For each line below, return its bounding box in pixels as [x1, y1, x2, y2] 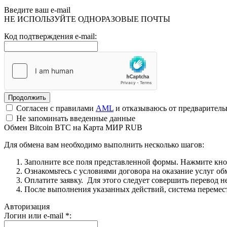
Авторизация [4, 202, 50, 211]
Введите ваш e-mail [4, 5, 70, 14]
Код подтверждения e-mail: [4, 31, 97, 41]
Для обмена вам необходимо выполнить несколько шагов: [4, 140, 204, 149]
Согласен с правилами [14, 103, 96, 112]
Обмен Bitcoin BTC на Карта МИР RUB [4, 123, 142, 132]
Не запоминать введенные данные [14, 113, 135, 123]
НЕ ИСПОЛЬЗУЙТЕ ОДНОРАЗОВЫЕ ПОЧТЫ [4, 14, 170, 23]
